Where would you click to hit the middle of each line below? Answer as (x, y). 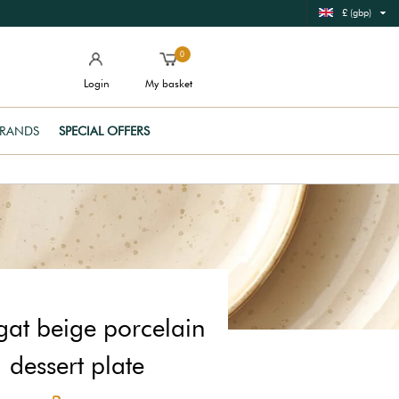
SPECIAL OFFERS (104, 131)
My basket (169, 83)
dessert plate (77, 365)
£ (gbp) (357, 12)
